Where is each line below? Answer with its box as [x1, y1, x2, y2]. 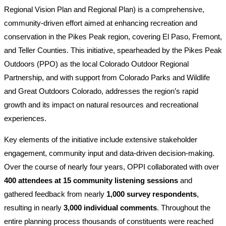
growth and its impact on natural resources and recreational [4, 100, 198, 109]
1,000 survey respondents [106, 189, 197, 198]
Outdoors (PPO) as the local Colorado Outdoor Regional [4, 59, 189, 68]
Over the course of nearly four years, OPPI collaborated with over [4, 162, 219, 171]
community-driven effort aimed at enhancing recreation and [4, 18, 197, 27]
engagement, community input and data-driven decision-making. [4, 148, 214, 157]
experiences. [4, 114, 46, 123]
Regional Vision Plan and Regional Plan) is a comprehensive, [4, 5, 204, 14]
